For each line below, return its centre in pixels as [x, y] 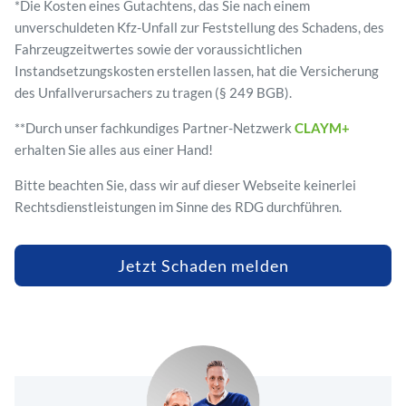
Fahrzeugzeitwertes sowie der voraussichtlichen [158, 48]
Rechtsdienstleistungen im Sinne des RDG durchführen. [178, 206]
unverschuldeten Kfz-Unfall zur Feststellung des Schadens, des [199, 27]
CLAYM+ [322, 127]
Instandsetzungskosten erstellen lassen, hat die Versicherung [196, 70]
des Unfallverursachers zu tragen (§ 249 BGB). [153, 92]
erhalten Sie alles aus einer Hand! [113, 149]
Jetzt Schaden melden [203, 265]
